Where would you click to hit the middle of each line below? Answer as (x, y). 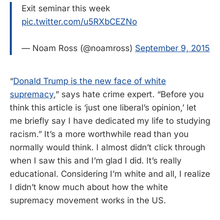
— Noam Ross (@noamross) (78, 48)
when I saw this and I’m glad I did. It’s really (96, 161)
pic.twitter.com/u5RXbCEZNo (79, 21)
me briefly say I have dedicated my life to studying (110, 121)
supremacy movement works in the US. (88, 201)
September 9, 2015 (172, 48)
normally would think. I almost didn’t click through (108, 148)
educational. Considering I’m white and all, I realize (110, 174)
